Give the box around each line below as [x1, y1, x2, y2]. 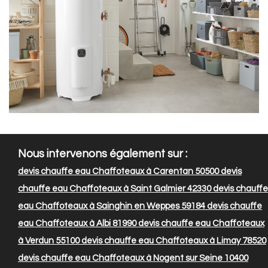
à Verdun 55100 [18, 236, 80, 246]
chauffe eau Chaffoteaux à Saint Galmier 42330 [18, 184, 211, 194]
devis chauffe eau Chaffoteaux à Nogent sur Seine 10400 [18, 254, 248, 263]
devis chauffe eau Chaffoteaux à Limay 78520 [80, 236, 266, 246]
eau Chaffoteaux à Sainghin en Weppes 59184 [18, 202, 205, 211]
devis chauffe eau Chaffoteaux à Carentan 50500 [18, 167, 219, 176]
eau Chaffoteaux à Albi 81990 [18, 219, 136, 229]
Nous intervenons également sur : [18, 148, 187, 160]
